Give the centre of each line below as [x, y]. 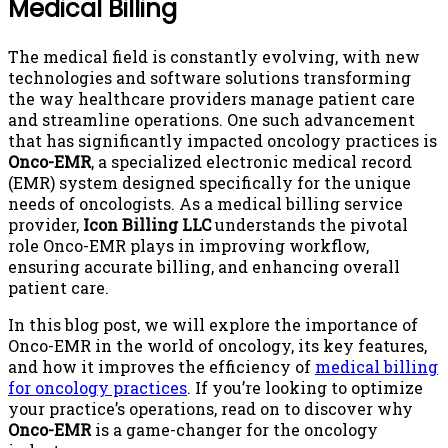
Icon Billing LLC [147, 224]
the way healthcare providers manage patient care [211, 98]
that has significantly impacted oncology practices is [222, 140]
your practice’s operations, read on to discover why [210, 408]
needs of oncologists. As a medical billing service [205, 203]
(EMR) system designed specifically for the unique [209, 182]
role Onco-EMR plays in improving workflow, [188, 245]
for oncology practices [97, 387]
